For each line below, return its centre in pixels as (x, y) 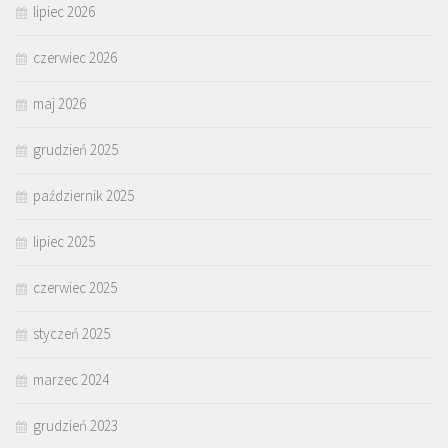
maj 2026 (59, 104)
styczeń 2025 (71, 334)
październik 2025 (83, 196)
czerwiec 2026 (75, 58)
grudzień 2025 (75, 150)
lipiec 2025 (64, 242)
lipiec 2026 (64, 12)
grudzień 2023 (75, 426)
